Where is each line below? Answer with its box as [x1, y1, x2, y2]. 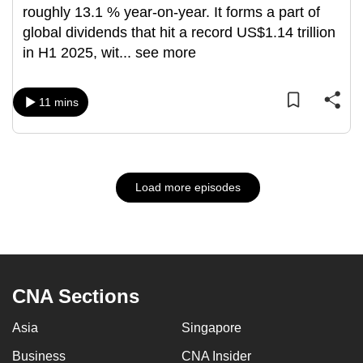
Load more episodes [135, 181, 241, 194]
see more [135, 45, 196, 61]
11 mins [39, 96, 79, 109]
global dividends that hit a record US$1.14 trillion [23, 24, 335, 41]
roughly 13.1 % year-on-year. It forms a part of [23, 4, 320, 20]
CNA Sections [12, 285, 139, 307]
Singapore [181, 321, 241, 335]
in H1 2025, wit [23, 45, 119, 61]
